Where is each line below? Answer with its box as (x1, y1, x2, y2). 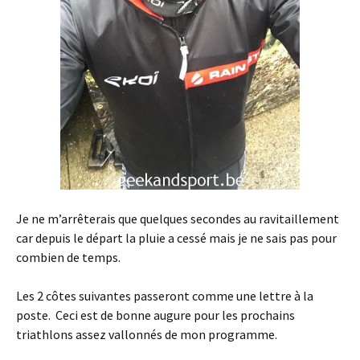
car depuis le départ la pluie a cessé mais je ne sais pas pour (16, 230, 337, 247)
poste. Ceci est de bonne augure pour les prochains (16, 307, 295, 324)
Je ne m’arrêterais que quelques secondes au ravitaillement (16, 211, 339, 227)
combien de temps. (16, 249, 121, 266)
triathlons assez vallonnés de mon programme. (16, 326, 277, 343)
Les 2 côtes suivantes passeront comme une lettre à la (16, 288, 313, 305)
